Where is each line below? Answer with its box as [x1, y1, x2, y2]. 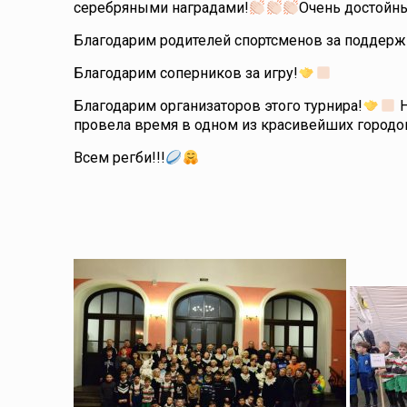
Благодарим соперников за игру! [74, 65, 299, 82]
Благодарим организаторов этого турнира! [74, 97, 363, 114]
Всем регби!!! [74, 149, 166, 166]
